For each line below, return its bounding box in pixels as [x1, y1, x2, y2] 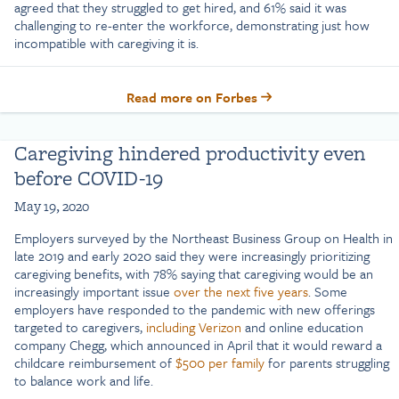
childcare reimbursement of [14, 352, 175, 372]
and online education [241, 316, 363, 337]
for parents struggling [265, 352, 389, 372]
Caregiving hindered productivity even [14, 137, 366, 167]
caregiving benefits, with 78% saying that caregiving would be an [14, 263, 373, 283]
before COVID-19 [14, 162, 163, 192]
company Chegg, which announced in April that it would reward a [14, 334, 382, 354]
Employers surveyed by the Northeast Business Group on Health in [14, 227, 393, 248]
